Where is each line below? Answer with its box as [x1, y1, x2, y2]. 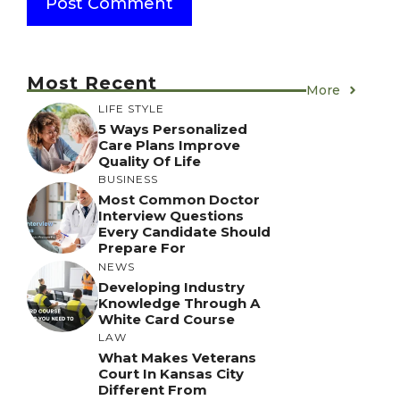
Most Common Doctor [98, 191, 260, 209]
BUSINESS [98, 172, 158, 187]
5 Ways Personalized [98, 120, 247, 137]
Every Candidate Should [98, 223, 271, 241]
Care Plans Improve [98, 136, 240, 154]
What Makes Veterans [98, 349, 256, 367]
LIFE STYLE [98, 101, 164, 115]
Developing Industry [98, 278, 245, 296]
